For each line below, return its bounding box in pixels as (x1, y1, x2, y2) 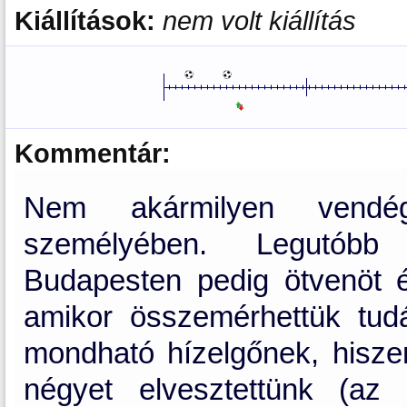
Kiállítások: (15, 5, 163, 35)
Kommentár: (15, 138, 171, 168)
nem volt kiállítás (163, 5, 356, 35)
